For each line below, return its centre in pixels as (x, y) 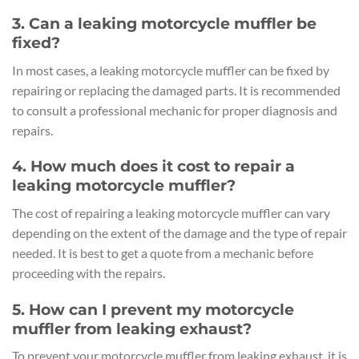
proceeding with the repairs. (89, 273)
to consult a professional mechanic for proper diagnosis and (175, 110)
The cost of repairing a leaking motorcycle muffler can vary (171, 213)
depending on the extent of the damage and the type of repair (179, 233)
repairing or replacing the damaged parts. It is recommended (176, 90)
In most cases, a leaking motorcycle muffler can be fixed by (171, 70)
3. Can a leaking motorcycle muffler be (164, 24)
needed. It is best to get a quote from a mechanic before (163, 253)
